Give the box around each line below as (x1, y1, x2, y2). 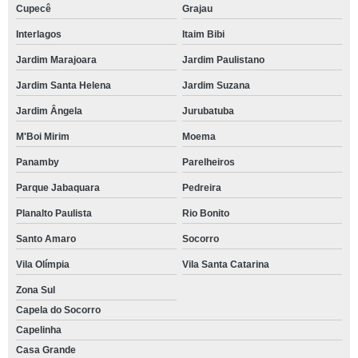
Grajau (181, 3, 213, 14)
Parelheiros (181, 157, 235, 168)
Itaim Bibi (181, 29, 225, 40)
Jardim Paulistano (181, 54, 265, 66)
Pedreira (181, 182, 221, 193)
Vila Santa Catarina (181, 259, 269, 270)
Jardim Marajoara (16, 54, 97, 66)
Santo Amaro (16, 233, 76, 245)
